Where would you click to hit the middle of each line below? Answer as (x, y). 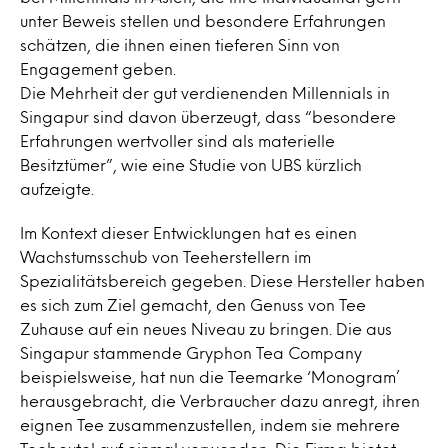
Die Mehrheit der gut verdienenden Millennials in (205, 92)
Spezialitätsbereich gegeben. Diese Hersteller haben (222, 280)
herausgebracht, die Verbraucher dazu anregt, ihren (220, 400)
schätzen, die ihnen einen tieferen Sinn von (180, 44)
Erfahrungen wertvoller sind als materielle (177, 140)
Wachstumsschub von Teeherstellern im (165, 256)
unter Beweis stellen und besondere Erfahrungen (203, 20)
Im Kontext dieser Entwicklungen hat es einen (188, 232)
